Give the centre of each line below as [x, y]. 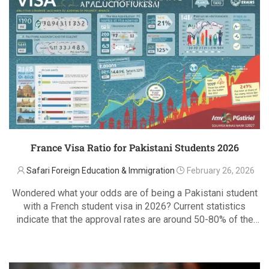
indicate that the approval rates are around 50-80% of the [134, 220]
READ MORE [134, 238]
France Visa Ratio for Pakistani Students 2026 [134, 148]
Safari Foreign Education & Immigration [101, 171]
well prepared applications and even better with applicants [134, 233]
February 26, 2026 [221, 171]
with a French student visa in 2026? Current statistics [134, 207]
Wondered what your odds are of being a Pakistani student [134, 193]
